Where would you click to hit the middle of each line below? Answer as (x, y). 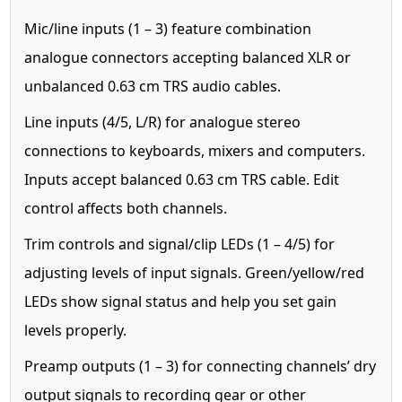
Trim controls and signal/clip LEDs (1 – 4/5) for (180, 244)
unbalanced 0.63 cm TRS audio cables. (153, 86)
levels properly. (76, 330)
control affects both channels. (126, 208)
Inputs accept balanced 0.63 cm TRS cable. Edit (182, 179)
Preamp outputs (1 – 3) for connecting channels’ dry (201, 366)
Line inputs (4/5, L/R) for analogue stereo (163, 122)
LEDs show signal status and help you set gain (181, 301)
